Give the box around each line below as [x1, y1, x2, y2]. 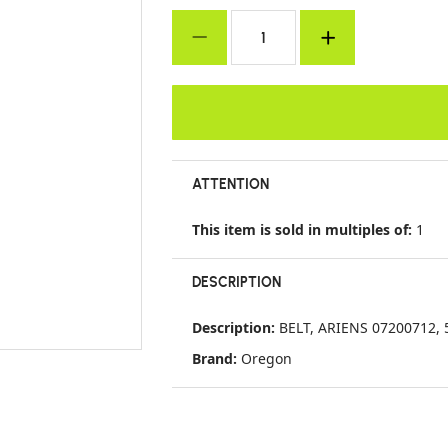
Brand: [192, 349, 241, 368]
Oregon [241, 349, 292, 368]
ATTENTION [192, 174, 269, 193]
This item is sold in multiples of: [192, 220, 416, 239]
